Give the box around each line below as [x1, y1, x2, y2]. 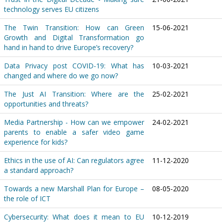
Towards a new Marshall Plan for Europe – [4, 184, 144, 194]
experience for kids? [4, 137, 67, 147]
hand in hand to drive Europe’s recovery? [4, 43, 133, 53]
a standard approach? [4, 166, 73, 175]
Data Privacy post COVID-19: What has [4, 61, 144, 71]
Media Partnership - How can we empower [4, 117, 144, 127]
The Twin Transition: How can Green [4, 23, 144, 33]
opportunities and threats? [4, 99, 88, 109]
